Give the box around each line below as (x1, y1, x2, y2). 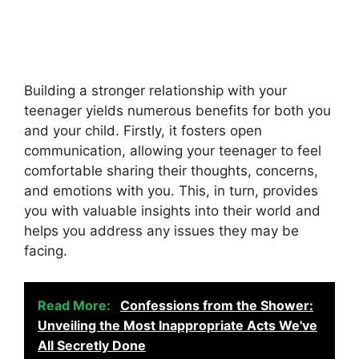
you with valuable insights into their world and (24, 203, 321, 219)
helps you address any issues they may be (24, 223, 299, 239)
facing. (24, 243, 67, 259)
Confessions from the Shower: (120, 296, 313, 313)
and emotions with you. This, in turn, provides (24, 183, 318, 199)
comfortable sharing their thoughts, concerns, (24, 163, 318, 179)
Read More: (38, 296, 114, 313)
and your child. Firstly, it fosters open (24, 123, 262, 139)
